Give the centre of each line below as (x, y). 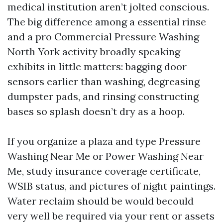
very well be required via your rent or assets (111, 216)
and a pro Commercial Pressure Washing (103, 36)
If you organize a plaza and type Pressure (104, 141)
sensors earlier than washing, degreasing (104, 81)
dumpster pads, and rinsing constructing (103, 96)
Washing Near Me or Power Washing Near (106, 156)
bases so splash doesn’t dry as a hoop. (96, 111)
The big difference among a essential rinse (107, 21)
